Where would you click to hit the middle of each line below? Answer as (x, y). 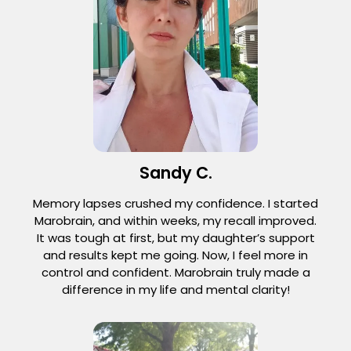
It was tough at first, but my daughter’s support (175, 238)
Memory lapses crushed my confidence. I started (175, 204)
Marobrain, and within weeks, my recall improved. (175, 221)
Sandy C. (175, 173)
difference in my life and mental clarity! (175, 290)
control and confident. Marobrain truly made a (175, 273)
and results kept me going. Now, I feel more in (175, 255)
